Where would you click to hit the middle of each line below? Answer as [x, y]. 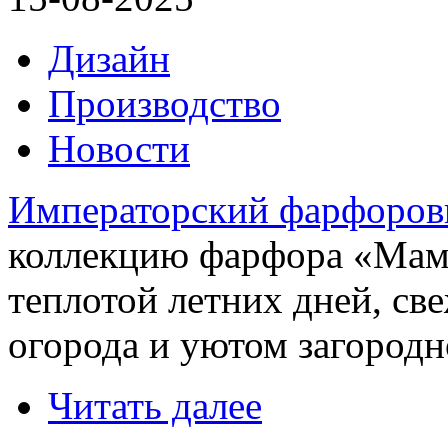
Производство [164, 104]
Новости [119, 149]
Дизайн [109, 59]
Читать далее [155, 406]
